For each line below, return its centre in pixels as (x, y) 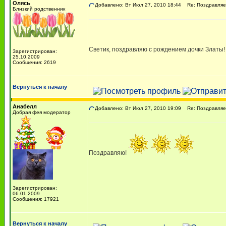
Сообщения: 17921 (36, 199)
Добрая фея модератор (42, 112)
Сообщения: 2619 (34, 62)
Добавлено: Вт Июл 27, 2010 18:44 (138, 5)
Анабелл (25, 106)
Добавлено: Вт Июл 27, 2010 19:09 (138, 108)
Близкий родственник (39, 9)
